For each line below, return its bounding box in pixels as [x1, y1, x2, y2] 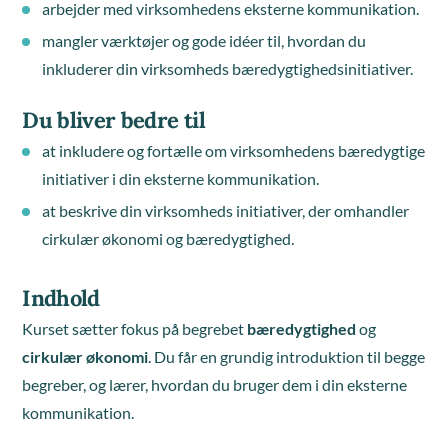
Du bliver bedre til [22, 106, 205, 134]
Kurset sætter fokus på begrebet [22, 319, 248, 338]
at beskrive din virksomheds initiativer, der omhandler [42, 201, 410, 220]
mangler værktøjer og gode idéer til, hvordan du [42, 31, 367, 50]
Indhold [22, 284, 100, 312]
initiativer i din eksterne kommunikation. [42, 169, 320, 188]
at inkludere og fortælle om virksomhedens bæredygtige [42, 141, 426, 160]
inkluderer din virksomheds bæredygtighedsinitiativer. [42, 59, 414, 78]
